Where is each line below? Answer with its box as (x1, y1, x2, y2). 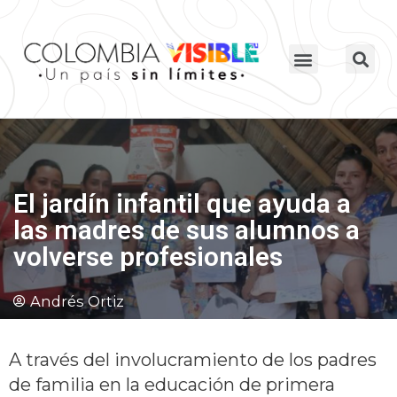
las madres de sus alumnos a (13, 214, 360, 246)
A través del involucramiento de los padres (9, 348, 377, 370)
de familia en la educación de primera (9, 373, 335, 395)
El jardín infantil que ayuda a (13, 188, 351, 220)
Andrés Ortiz (30, 292, 124, 311)
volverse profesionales (13, 241, 283, 273)
